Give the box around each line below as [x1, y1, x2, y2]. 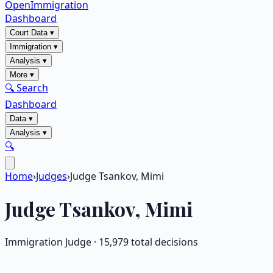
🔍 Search [5, 81, 48, 94]
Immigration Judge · [5, 235, 99, 249]
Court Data [10, 28, 48, 37]
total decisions [129, 235, 198, 249]
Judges [36, 169, 67, 183]
